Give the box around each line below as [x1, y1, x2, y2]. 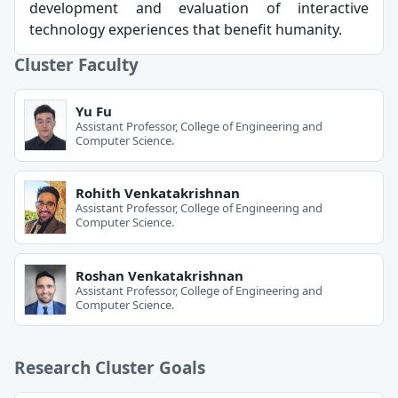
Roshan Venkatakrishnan [76, 266, 243, 284]
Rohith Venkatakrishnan [76, 184, 240, 203]
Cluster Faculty [14, 52, 139, 76]
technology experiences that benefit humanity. [29, 19, 342, 39]
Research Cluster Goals [14, 356, 205, 380]
